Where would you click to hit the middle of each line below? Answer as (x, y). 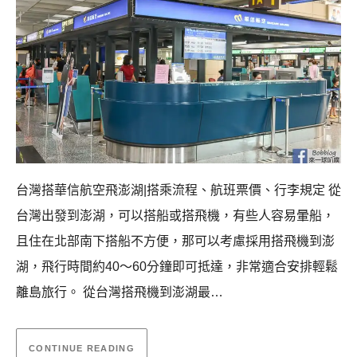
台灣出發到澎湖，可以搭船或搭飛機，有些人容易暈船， (175, 216)
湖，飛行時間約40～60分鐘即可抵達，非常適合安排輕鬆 (177, 267)
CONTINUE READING (82, 348)
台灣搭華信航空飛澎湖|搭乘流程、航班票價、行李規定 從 (178, 190)
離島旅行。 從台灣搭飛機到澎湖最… (120, 292)
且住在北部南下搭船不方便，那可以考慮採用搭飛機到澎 (175, 241)
